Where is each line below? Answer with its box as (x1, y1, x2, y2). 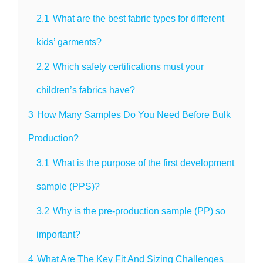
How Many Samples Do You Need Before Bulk (37, 109, 231, 120)
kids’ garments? (36, 36, 102, 47)
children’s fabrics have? (36, 84, 135, 95)
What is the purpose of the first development (53, 157, 234, 168)
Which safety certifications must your (53, 60, 204, 72)
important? (36, 228, 80, 240)
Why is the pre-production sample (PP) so (53, 205, 225, 216)
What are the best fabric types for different (53, 12, 224, 23)
